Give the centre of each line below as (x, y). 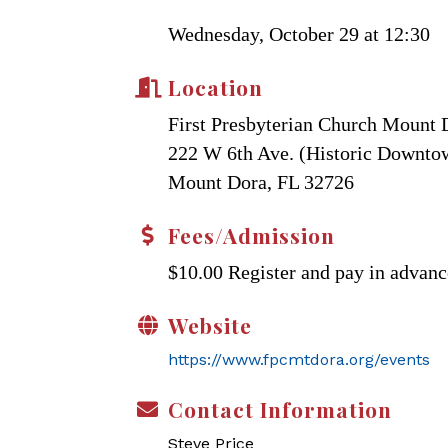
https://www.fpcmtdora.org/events (299, 359)
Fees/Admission (251, 234)
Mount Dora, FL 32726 (261, 181)
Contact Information (280, 408)
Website (210, 324)
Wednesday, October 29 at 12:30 (299, 33)
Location (215, 86)
